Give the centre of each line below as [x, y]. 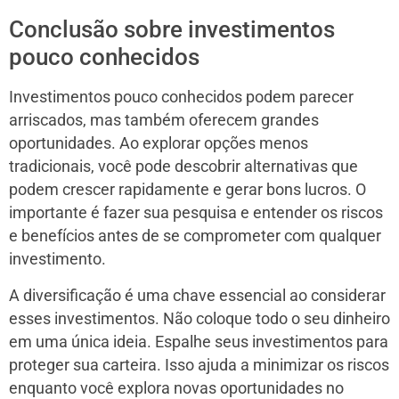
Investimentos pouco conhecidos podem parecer [181, 97]
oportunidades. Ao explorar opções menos [159, 143]
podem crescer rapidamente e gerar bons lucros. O [187, 189]
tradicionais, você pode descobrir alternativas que [183, 166]
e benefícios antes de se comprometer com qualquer [195, 236]
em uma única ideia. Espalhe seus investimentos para [199, 342]
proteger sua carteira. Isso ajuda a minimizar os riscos [199, 365]
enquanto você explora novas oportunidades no [176, 388]
